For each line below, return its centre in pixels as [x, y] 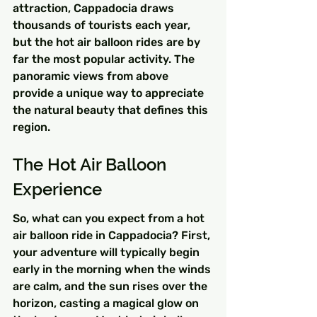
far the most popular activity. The [105, 59]
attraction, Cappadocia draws [95, 8]
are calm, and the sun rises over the [111, 287]
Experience [57, 189]
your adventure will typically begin [108, 253]
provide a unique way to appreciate [110, 93]
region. [31, 127]
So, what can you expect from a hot [110, 219]
